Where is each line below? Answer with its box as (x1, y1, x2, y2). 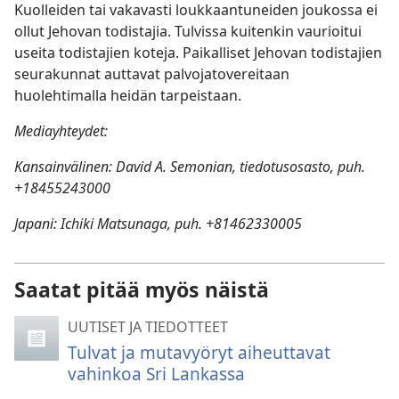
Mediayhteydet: (14, 121, 108, 141)
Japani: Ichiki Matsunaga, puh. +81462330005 (14, 214, 302, 233)
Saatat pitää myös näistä (14, 275, 269, 304)
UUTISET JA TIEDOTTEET (68, 317, 228, 337)
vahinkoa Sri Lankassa (68, 362, 245, 386)
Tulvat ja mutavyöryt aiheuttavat (68, 340, 330, 364)
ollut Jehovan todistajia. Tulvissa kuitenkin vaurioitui (14, 21, 362, 41)
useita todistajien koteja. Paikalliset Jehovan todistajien (14, 43, 382, 62)
